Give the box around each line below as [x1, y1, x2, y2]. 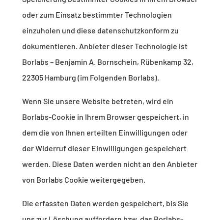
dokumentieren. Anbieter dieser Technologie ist [22, 41, 188, 51]
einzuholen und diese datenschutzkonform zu [22, 26, 179, 35]
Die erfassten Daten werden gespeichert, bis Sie [22, 198, 189, 208]
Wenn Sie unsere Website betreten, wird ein [22, 96, 173, 106]
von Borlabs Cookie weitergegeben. [22, 175, 145, 185]
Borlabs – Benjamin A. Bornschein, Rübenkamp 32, [22, 57, 193, 67]
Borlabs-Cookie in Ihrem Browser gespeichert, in [22, 112, 189, 122]
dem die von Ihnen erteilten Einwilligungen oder [22, 128, 188, 137]
